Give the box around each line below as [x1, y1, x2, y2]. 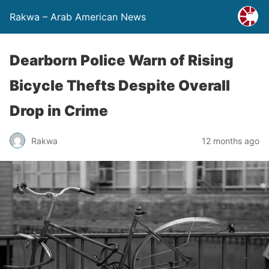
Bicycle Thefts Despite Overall [10, 77, 230, 94]
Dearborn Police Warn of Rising [10, 52, 234, 69]
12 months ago [202, 135, 259, 146]
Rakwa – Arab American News [10, 11, 146, 23]
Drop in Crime [10, 102, 108, 119]
